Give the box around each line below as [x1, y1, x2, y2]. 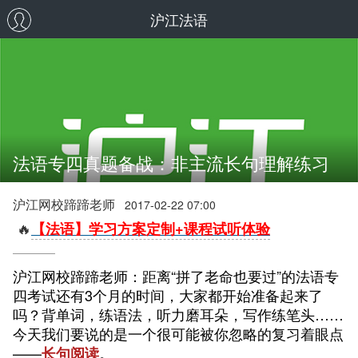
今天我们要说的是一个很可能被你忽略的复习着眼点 [13, 323, 344, 344]
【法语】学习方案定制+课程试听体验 [31, 218, 270, 239]
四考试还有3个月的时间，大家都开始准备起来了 [13, 284, 323, 305]
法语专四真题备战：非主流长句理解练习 [13, 150, 329, 175]
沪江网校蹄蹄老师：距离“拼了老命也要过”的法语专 [13, 265, 339, 286]
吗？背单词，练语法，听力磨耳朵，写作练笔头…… [13, 304, 344, 324]
